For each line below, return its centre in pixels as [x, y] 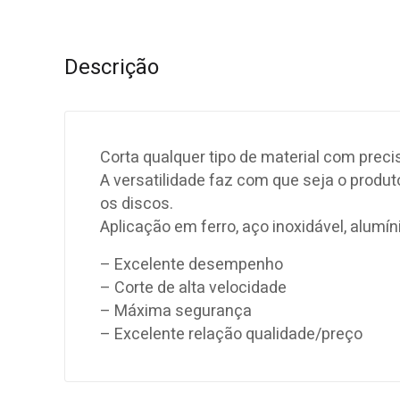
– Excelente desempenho [192, 265]
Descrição [112, 68]
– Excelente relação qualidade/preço [231, 335]
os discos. [137, 204]
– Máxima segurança [176, 312]
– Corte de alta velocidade [193, 288]
